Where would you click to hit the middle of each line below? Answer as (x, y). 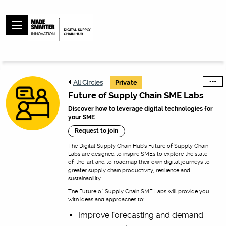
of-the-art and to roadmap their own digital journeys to (139, 162)
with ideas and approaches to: (106, 199)
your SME (81, 117)
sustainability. (84, 178)
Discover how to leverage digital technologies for (140, 109)
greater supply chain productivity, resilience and (129, 170)
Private (126, 82)
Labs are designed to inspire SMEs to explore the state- (139, 154)
